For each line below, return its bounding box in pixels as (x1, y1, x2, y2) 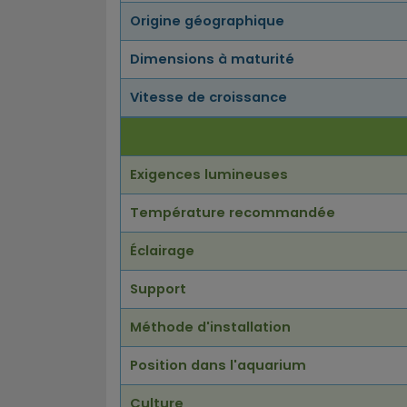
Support (130, 280, 186, 299)
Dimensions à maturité (130, 50, 294, 69)
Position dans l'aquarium (130, 356, 306, 375)
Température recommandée (130, 203, 335, 223)
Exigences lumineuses (130, 165, 288, 184)
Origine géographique (130, 12, 284, 31)
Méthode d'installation (130, 318, 291, 337)
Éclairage (130, 242, 194, 261)
